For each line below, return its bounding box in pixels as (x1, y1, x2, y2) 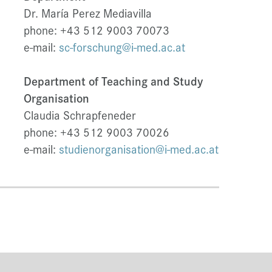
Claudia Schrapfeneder (23, 107, 136, 123)
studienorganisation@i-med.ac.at (58, 141, 219, 157)
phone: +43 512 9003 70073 (23, 22, 169, 38)
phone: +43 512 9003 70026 (23, 124, 169, 140)
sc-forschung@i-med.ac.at (58, 39, 185, 55)
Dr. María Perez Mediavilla (23, 5, 152, 21)
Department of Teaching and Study (23, 73, 203, 89)
